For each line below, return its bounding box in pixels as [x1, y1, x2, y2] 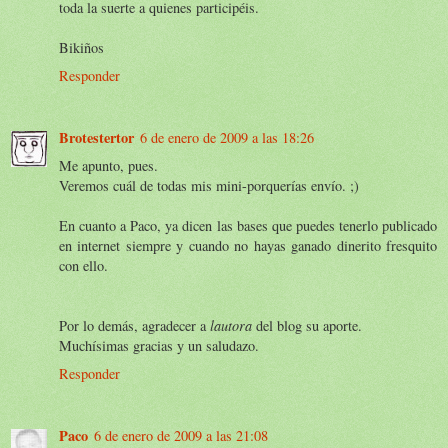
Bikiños [59, 37, 104, 57]
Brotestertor [59, 126, 134, 148]
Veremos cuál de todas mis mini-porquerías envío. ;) [59, 175, 359, 195]
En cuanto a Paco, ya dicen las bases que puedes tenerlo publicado [59, 215, 437, 235]
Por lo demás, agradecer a [59, 315, 210, 335]
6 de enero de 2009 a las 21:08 [94, 425, 268, 445]
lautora [210, 315, 252, 335]
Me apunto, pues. [59, 155, 158, 175]
